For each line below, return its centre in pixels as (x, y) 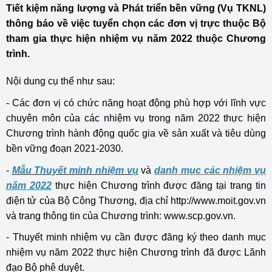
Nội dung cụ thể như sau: (60, 81)
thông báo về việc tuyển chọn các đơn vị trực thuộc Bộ (136, 23)
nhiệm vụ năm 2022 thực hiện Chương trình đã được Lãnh (136, 252)
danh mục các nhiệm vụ (210, 170)
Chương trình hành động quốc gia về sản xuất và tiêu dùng (136, 133)
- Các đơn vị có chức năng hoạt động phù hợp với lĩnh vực (136, 103)
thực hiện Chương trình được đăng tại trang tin (159, 185)
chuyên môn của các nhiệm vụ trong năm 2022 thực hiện (136, 118)
